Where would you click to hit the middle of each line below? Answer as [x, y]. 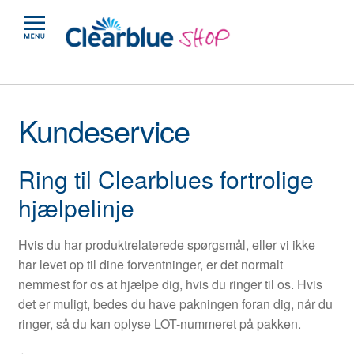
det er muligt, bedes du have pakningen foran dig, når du [175, 303]
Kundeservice [104, 130]
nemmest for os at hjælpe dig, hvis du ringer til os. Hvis [170, 284]
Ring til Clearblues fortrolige [166, 179]
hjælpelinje [76, 207]
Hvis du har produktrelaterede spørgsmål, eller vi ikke [166, 244]
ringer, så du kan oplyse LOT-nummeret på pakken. [159, 323]
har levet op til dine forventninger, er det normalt [150, 264]
